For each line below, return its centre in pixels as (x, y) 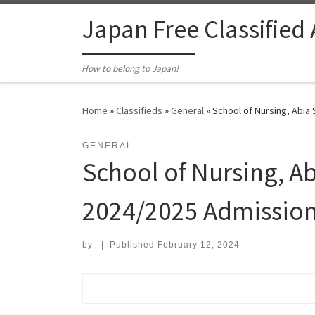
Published (133, 245)
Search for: (117, 282)
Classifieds (139, 111)
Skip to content (53, 20)
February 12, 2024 (198, 245)
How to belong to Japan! (130, 69)
